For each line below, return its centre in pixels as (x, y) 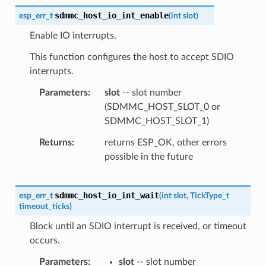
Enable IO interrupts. (73, 35)
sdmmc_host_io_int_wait (107, 195)
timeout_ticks (44, 206)
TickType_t (209, 195)
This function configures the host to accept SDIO (132, 57)
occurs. (45, 240)
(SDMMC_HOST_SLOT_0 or (162, 107)
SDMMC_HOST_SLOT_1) (156, 121)
